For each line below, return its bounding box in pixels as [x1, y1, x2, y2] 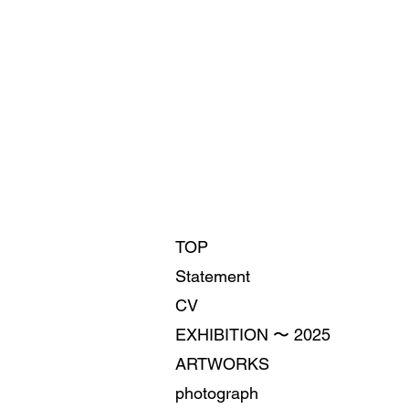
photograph [175, 383, 258, 403]
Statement [175, 267, 250, 286]
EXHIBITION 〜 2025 [175, 325, 330, 344]
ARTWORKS [175, 354, 269, 373]
